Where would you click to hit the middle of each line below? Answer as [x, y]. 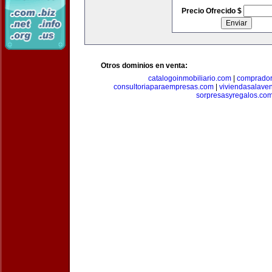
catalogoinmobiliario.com [189, 78]
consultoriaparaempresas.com [163, 87]
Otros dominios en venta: [144, 66]
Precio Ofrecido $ [212, 11]
